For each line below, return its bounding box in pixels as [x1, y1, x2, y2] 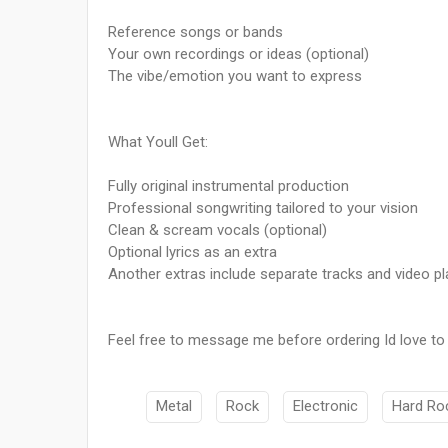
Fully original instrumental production [108, 177, 349, 196]
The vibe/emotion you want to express [108, 67, 362, 86]
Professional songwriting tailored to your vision [108, 199, 418, 218]
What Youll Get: [108, 133, 208, 152]
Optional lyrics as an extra [108, 243, 277, 262]
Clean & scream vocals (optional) [108, 221, 327, 240]
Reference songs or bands [108, 23, 283, 42]
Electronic [293, 397, 358, 416]
